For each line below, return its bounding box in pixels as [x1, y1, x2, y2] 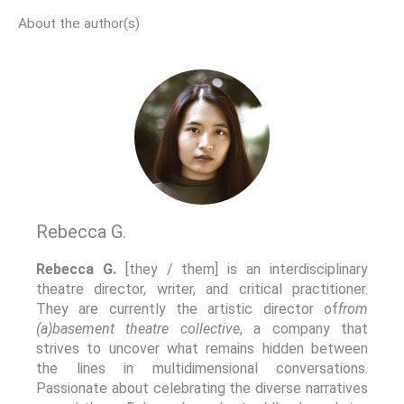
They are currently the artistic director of [36, 299, 338, 317]
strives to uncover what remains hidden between [36, 339, 368, 357]
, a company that [239, 319, 369, 337]
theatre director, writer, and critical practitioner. [36, 280, 368, 298]
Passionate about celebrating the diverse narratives [36, 379, 368, 397]
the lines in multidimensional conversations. [36, 359, 368, 377]
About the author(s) [18, 14, 140, 32]
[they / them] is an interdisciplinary [115, 260, 369, 278]
